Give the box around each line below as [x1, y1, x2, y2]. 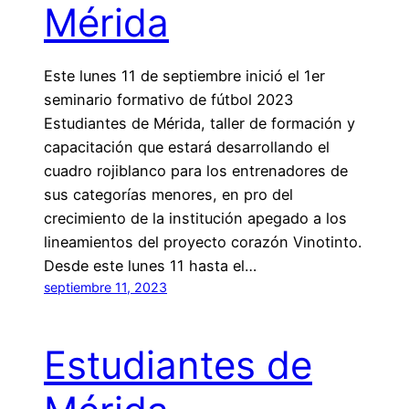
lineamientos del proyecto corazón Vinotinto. [44, 233, 362, 252]
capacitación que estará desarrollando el [44, 138, 330, 157]
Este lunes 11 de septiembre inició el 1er [44, 67, 325, 86]
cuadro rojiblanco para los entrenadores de [44, 162, 348, 181]
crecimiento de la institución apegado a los [44, 209, 347, 228]
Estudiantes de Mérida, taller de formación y [44, 114, 355, 133]
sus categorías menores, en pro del [44, 185, 293, 204]
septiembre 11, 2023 [44, 279, 167, 296]
